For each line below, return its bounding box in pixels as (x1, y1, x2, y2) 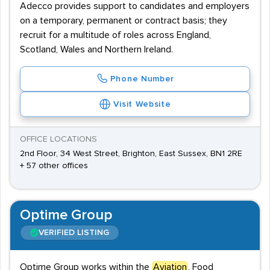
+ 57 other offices (20, 162, 88, 170)
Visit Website (113, 100, 171, 108)
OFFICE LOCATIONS (20, 135, 97, 143)
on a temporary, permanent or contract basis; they (20, 16, 227, 25)
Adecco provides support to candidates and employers (20, 1, 250, 11)
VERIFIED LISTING (39, 228, 109, 237)
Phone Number (110, 75, 175, 83)
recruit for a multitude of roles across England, (20, 30, 211, 40)
